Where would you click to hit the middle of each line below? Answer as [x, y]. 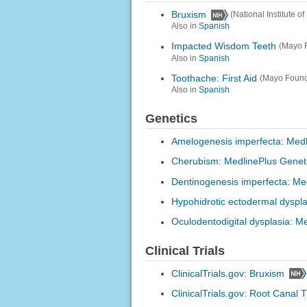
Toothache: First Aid [214, 78]
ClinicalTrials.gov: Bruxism [228, 273]
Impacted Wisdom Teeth [223, 46]
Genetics [171, 118]
